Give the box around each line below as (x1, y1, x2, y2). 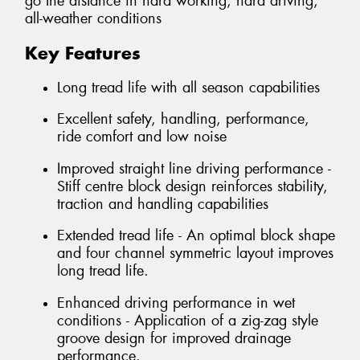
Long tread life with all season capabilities (57, 77, 320, 97)
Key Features (25, 42, 141, 65)
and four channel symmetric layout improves (57, 243, 333, 264)
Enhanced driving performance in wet (57, 293, 295, 313)
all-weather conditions (25, 9, 162, 29)
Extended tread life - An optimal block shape (57, 226, 335, 246)
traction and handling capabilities (57, 194, 268, 214)
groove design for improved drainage (57, 329, 291, 348)
